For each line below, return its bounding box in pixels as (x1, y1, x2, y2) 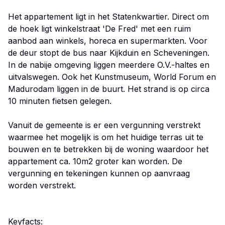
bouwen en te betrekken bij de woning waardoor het (8, 144, 208, 154)
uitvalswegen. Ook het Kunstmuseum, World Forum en (8, 72, 216, 82)
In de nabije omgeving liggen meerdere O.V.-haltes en (8, 60, 209, 70)
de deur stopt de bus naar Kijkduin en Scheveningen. (8, 48, 209, 58)
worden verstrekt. (8, 180, 76, 190)
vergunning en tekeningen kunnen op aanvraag (8, 168, 190, 178)
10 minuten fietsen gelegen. (8, 96, 111, 106)
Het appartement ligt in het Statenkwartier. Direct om (8, 12, 209, 22)
